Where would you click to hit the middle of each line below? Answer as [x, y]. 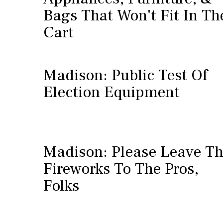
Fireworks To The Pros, [121, 169]
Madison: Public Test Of [125, 75]
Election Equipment [111, 92]
